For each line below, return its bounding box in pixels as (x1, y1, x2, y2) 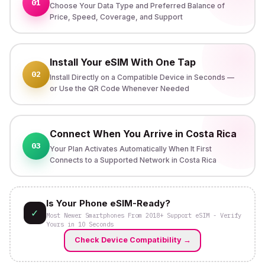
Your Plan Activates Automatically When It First (49, 144, 212, 153)
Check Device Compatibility (74, 235, 182, 244)
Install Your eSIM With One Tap (49, 56, 196, 68)
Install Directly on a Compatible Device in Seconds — (49, 72, 234, 82)
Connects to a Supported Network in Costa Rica (49, 155, 216, 164)
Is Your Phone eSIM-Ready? (46, 197, 170, 209)
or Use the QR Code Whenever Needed (49, 83, 189, 93)
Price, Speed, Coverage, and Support (49, 12, 183, 21)
